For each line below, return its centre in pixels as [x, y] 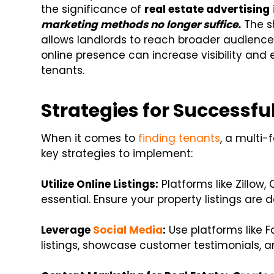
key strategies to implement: [117, 154]
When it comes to [90, 139]
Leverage [67, 230]
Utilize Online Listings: [100, 184]
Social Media [128, 230]
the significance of [93, 9]
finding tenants [180, 139]
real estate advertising [207, 9]
